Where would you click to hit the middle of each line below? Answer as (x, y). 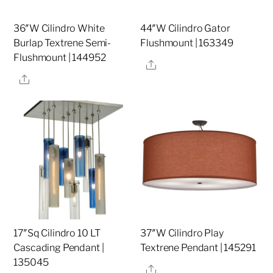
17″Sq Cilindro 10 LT (57, 233)
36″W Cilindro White (59, 29)
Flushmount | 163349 (187, 43)
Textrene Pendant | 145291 (198, 248)
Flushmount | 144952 (60, 58)
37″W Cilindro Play (182, 233)
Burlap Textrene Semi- (62, 43)
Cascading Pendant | (59, 248)
